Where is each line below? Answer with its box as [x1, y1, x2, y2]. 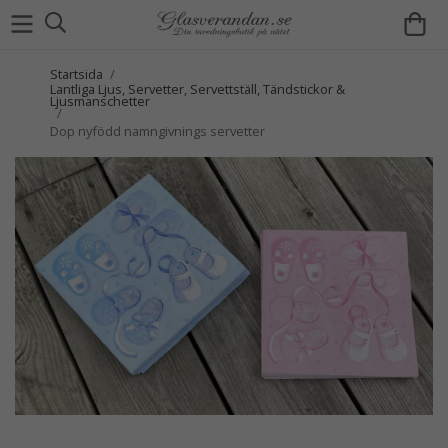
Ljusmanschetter [50, 92, 150, 110]
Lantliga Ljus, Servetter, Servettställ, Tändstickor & [50, 80, 345, 98]
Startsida [50, 65, 103, 83]
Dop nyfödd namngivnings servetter [50, 122, 265, 140]
